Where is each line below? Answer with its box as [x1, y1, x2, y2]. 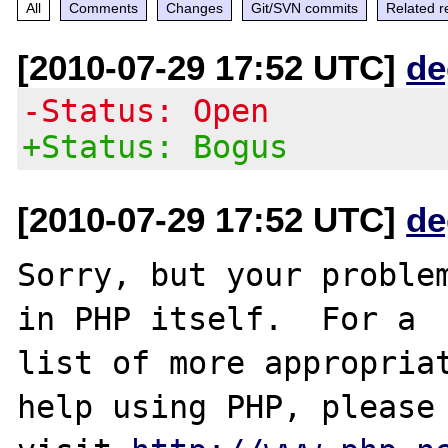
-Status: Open [22, 92, 270, 129]
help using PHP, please [17, 388, 436, 425]
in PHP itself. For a [17, 300, 417, 337]
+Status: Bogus [22, 128, 289, 165]
